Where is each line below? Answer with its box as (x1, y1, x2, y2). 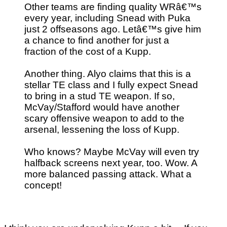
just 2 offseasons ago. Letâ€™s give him (24, 23, 201, 34)
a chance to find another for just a (24, 34, 169, 46)
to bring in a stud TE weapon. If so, (24, 90, 175, 101)
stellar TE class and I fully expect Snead (24, 79, 198, 90)
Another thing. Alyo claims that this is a (24, 68, 191, 79)
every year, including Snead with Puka (24, 12, 191, 23)
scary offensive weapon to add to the (24, 112, 184, 124)
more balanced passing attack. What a (24, 168, 192, 179)
